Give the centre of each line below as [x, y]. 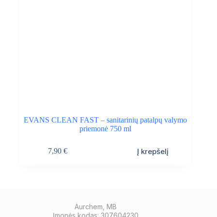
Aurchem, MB [95, 206]
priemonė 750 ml [105, 128]
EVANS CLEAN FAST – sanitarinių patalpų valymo [105, 120]
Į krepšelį [153, 151]
